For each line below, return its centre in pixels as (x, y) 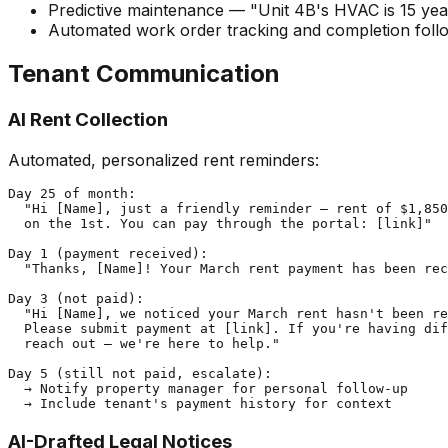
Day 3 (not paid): (76, 299)
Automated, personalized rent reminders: (163, 160)
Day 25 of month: (72, 194)
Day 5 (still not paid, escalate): (140, 374)
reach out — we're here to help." (144, 344)
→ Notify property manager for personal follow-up (208, 389)
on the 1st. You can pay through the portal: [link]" (220, 224)
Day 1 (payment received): (108, 254)
